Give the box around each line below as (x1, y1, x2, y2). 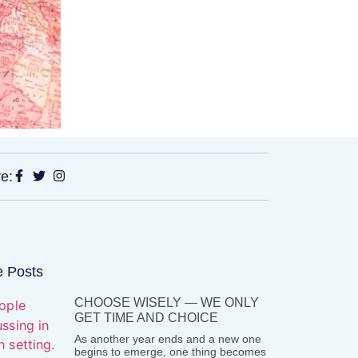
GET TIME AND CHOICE (74, 311, 219, 324)
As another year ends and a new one (74, 332, 262, 345)
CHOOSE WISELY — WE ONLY (74, 296, 260, 309)
